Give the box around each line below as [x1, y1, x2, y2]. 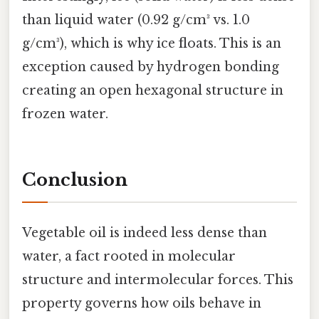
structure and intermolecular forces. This [22, 272, 293, 288]
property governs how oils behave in [22, 296, 261, 312]
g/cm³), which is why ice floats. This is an [22, 36, 281, 52]
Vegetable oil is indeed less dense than [22, 225, 267, 241]
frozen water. [22, 106, 108, 122]
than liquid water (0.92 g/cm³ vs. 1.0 [22, 12, 250, 28]
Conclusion [22, 169, 127, 191]
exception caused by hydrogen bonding [22, 59, 279, 75]
